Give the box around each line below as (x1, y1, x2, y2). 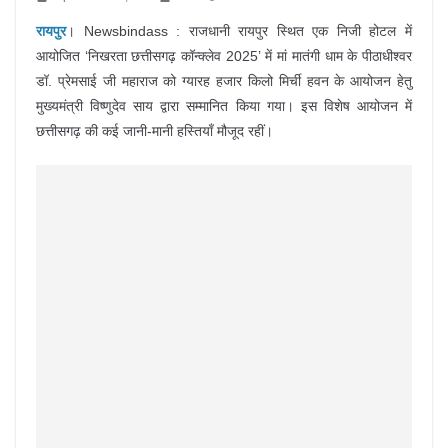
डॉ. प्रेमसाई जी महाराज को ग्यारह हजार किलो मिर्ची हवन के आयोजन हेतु (36, 73, 412, 90)
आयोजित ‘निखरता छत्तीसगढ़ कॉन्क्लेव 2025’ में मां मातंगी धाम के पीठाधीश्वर (36, 48, 412, 65)
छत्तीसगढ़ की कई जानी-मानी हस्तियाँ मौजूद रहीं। (36, 123, 273, 140)
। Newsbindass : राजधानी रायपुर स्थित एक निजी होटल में (66, 23, 412, 40)
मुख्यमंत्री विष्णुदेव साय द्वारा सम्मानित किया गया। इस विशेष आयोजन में (36, 98, 412, 115)
